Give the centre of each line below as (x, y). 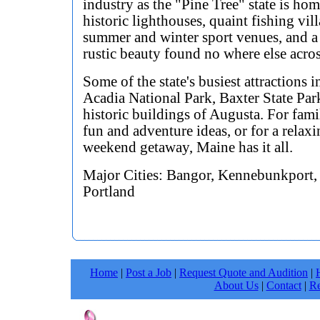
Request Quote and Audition (244, 272)
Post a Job (149, 272)
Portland (109, 191)
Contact (284, 285)
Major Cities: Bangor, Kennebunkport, (200, 175)
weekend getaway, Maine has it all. (188, 147)
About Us (236, 285)
